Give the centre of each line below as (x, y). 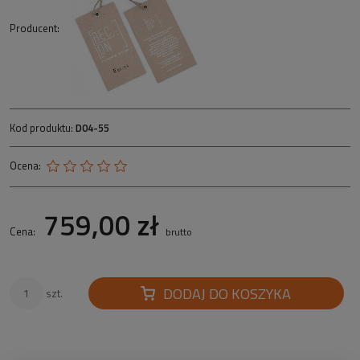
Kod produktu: (41, 127)
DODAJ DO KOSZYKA (227, 293)
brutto (178, 231)
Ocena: (25, 165)
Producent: (36, 28)
